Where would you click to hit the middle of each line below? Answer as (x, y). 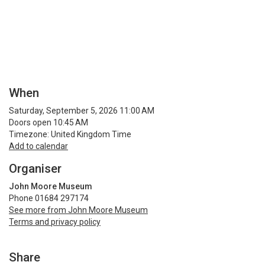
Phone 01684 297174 (49, 198)
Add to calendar (38, 146)
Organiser (35, 168)
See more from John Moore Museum (78, 210)
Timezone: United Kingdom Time (70, 134)
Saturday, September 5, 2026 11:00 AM (82, 110)
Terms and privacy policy (55, 222)
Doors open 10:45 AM (49, 122)
